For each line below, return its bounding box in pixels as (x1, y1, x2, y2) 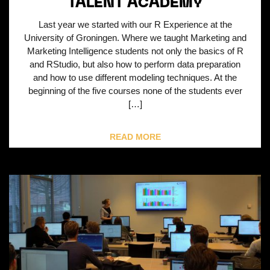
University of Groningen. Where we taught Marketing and (24, 33, 246, 43)
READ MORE (109, 132, 161, 142)
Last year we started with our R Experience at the (38, 19, 232, 30)
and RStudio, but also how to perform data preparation (30, 59, 240, 70)
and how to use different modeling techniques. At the (33, 72, 237, 83)
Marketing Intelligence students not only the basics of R (27, 46, 243, 57)
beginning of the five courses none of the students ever (28, 86, 242, 96)
